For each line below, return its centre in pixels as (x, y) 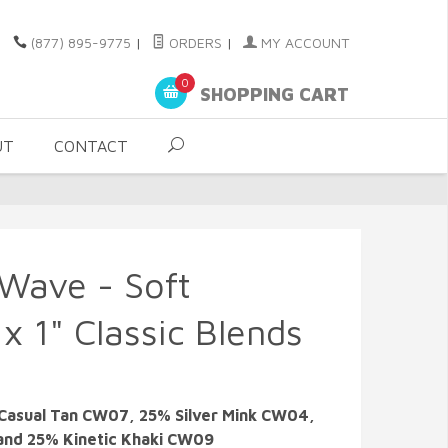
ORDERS (193, 42)
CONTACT (91, 146)
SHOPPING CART (272, 95)
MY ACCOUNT (303, 42)
